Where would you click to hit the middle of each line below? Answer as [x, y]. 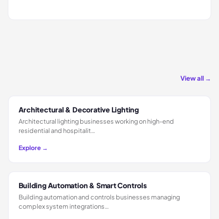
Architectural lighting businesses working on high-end [96, 121]
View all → [196, 78]
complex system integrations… [64, 206]
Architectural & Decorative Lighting [78, 109]
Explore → [33, 147]
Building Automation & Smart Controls [82, 185]
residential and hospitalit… [57, 130]
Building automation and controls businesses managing [99, 197]
